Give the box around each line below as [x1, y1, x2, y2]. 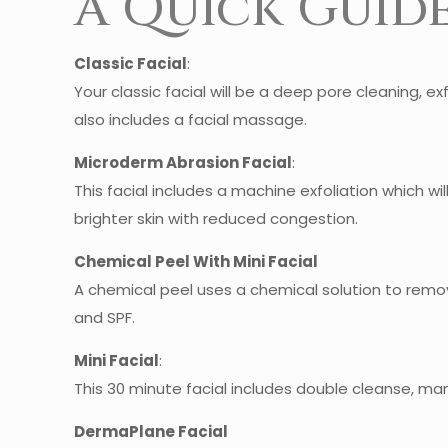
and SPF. [74, 306, 136, 328]
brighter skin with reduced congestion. [74, 207, 359, 229]
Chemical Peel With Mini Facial [74, 250, 319, 272]
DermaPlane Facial [74, 420, 229, 442]
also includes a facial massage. [74, 108, 308, 130]
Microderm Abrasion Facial [74, 151, 293, 173]
